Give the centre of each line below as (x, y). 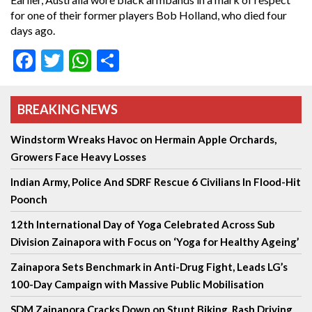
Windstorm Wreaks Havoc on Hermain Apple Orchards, (143, 140)
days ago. (33, 30)
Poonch (29, 200)
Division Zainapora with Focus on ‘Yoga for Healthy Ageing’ (155, 242)
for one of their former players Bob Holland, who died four (149, 15)
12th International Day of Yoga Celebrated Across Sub (143, 225)
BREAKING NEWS (68, 110)
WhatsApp (143, 61)
